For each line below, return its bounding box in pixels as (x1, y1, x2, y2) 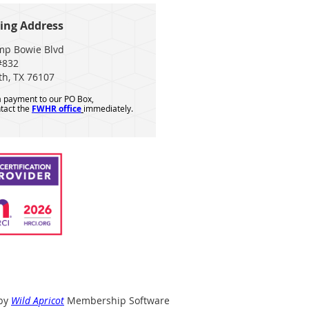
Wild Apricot (11, 293, 64, 307)
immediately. (83, 102, 133, 114)
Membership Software (64, 293, 170, 307)
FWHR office (32, 102, 81, 114)
